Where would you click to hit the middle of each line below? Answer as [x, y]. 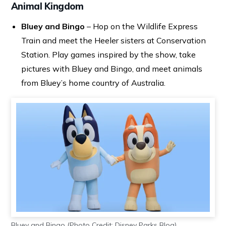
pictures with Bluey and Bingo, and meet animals [111, 68]
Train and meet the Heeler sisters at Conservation [113, 40]
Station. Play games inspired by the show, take [108, 54]
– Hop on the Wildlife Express [141, 26]
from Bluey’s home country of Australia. [95, 82]
